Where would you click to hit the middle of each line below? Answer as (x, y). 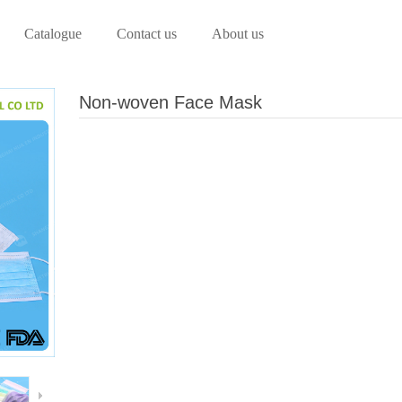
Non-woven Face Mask (170, 102)
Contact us (146, 34)
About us (237, 34)
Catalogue (52, 34)
